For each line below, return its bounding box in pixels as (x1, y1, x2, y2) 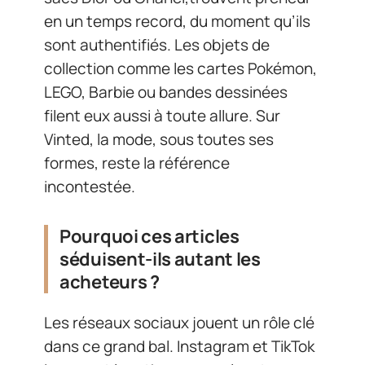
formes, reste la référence (44, 152, 230, 174)
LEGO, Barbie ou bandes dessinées (44, 81, 288, 103)
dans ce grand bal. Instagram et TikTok (44, 336, 314, 357)
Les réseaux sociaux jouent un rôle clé (44, 312, 314, 333)
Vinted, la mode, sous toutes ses (44, 128, 274, 150)
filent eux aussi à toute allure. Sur (44, 104, 280, 126)
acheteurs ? (59, 269, 160, 294)
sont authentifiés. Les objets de (44, 33, 270, 55)
